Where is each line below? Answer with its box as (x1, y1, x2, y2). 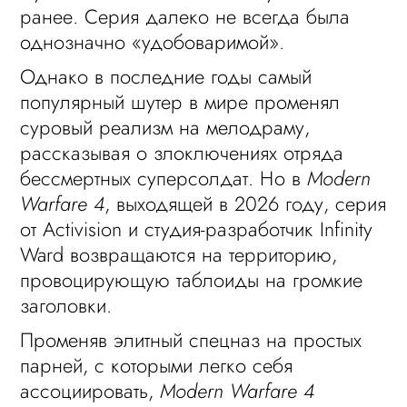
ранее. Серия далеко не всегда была (20, 2, 351, 31)
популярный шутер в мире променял (20, 87, 341, 116)
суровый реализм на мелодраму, (20, 113, 311, 142)
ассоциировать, (20, 376, 161, 405)
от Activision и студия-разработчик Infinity (20, 214, 373, 243)
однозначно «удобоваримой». (20, 27, 285, 56)
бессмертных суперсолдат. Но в (20, 164, 308, 193)
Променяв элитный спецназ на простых (20, 325, 362, 354)
